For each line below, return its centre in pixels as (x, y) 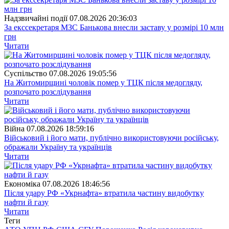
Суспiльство (26, 73)
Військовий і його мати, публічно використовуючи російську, (111, 138)
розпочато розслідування (48, 91)
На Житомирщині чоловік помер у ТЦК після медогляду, (103, 82)
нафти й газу (26, 202)
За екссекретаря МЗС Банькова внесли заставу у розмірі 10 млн (114, 27)
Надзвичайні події (36, 18)
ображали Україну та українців (58, 147)
